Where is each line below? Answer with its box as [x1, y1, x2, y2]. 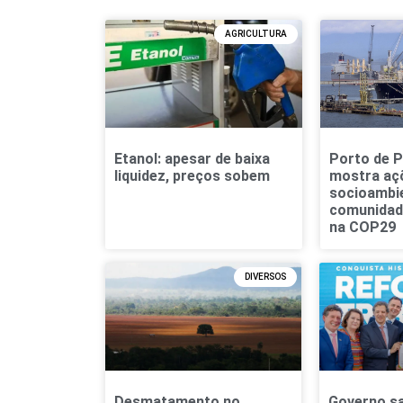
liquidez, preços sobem [114, 167, 270, 185]
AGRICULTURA [224, 28, 287, 39]
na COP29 [328, 219, 396, 237]
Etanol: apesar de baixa [114, 150, 270, 168]
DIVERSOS [244, 272, 286, 282]
